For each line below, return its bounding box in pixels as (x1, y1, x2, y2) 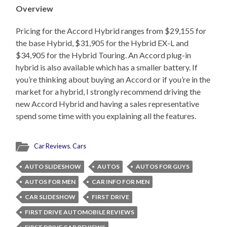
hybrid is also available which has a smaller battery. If (16, 62, 198, 72)
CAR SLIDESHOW (25, 193, 76, 201)
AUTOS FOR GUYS (136, 163, 190, 171)
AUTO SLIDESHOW (25, 163, 82, 171)
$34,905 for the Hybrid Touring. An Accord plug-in (16, 50, 192, 60)
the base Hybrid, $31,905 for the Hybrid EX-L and (16, 38, 189, 48)
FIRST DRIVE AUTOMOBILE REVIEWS (25, 208, 135, 216)
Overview (16, 4, 54, 14)
